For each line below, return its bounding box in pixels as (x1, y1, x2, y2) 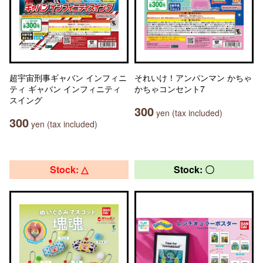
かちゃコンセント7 (134, 83, 205, 95)
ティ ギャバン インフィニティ (9, 83, 121, 95)
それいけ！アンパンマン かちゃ (134, 72, 252, 83)
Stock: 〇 (174, 163, 214, 176)
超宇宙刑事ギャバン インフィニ (9, 72, 127, 83)
